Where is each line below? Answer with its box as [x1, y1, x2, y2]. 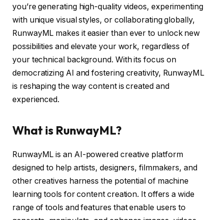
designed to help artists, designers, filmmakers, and [12, 163, 197, 173]
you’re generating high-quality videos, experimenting [12, 2, 203, 12]
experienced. [12, 95, 60, 105]
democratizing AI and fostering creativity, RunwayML [12, 68, 204, 78]
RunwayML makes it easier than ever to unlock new [12, 28, 200, 38]
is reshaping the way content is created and [12, 82, 169, 91]
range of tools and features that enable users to [12, 203, 186, 213]
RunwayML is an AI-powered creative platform [12, 150, 183, 160]
